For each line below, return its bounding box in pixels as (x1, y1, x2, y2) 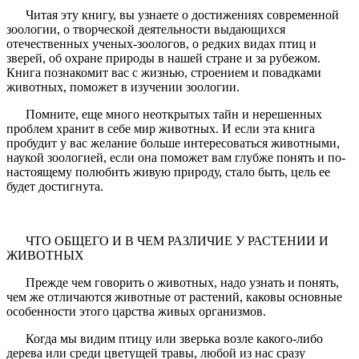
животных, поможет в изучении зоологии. (6, 80, 243, 95)
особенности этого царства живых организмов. (6, 305, 269, 319)
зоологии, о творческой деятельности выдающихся (6, 22, 285, 37)
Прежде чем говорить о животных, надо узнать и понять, (6, 276, 339, 290)
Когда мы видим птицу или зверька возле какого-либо (6, 332, 323, 346)
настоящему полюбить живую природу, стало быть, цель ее (6, 165, 330, 179)
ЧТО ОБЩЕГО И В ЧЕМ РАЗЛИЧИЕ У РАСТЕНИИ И (6, 234, 329, 248)
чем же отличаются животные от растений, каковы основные (6, 290, 342, 305)
